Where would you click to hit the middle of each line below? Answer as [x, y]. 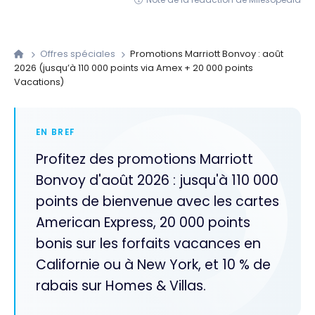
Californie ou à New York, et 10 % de [153, 265]
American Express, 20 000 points [143, 223]
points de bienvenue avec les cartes [157, 202]
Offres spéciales [79, 54]
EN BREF [55, 132]
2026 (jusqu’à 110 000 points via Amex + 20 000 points [134, 68]
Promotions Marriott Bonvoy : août [206, 54]
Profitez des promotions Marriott [144, 160]
